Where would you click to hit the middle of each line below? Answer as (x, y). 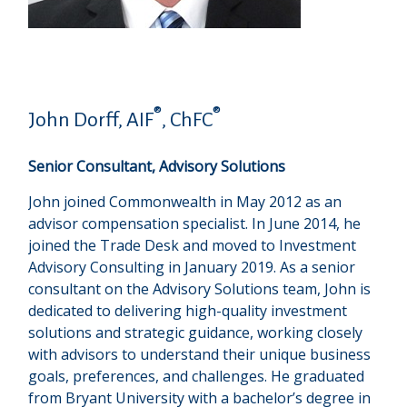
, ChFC (188, 120)
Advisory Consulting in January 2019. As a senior (192, 267)
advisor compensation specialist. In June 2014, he (195, 223)
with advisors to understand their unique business (200, 354)
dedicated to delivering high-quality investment (188, 311)
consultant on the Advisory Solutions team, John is (200, 289)
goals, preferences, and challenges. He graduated (197, 376)
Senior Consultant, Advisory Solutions (157, 166)
